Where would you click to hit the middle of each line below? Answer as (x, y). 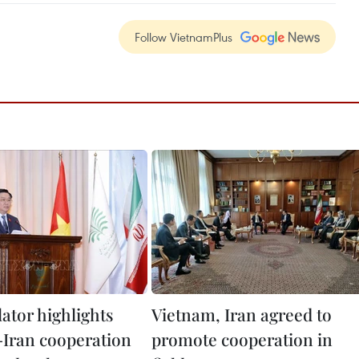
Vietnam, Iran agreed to (242, 315)
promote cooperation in (242, 339)
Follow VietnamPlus (184, 37)
